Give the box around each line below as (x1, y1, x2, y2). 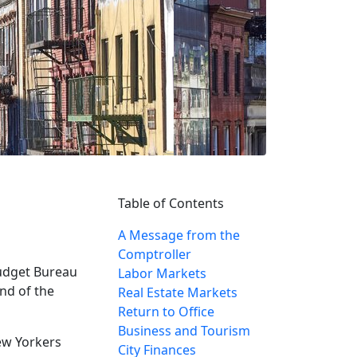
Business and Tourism (118, 321, 250, 339)
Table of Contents (118, 194, 224, 212)
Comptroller (118, 245, 191, 263)
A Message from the (118, 226, 240, 244)
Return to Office (118, 302, 214, 320)
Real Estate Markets (118, 283, 237, 301)
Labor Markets (118, 264, 206, 282)
